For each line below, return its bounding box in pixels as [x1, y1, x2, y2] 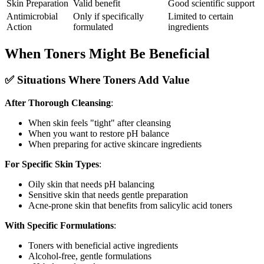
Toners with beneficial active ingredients [28, 240, 178, 250]
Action [6, 22, 32, 32]
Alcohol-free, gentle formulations [28, 250, 151, 261]
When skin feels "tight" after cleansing [28, 117, 171, 128]
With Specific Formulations [5, 220, 114, 230]
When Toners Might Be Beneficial [5, 46, 210, 62]
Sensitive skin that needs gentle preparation [28, 189, 188, 200]
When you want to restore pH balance [28, 128, 169, 138]
